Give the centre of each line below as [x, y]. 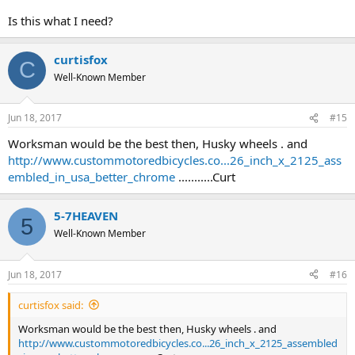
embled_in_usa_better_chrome [92, 177]
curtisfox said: [51, 305]
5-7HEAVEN [86, 216]
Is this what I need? [61, 20]
